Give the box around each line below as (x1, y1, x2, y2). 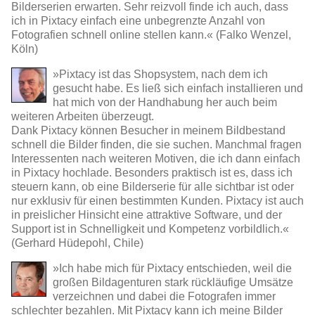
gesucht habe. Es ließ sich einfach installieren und (53, 82, 303, 94)
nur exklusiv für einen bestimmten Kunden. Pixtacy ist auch (11, 194, 304, 207)
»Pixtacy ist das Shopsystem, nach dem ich (53, 67, 268, 80)
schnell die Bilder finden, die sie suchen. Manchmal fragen (11, 138, 302, 150)
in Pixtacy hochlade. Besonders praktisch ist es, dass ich (11, 166, 292, 179)
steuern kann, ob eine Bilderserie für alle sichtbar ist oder (11, 180, 294, 193)
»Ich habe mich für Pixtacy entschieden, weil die (53, 262, 292, 274)
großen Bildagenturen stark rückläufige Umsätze (53, 276, 293, 288)
